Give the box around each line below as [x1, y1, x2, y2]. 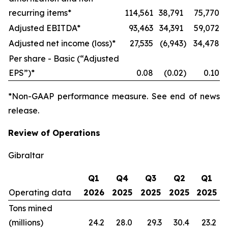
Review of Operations [8, 128, 100, 138]
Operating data [9, 187, 71, 197]
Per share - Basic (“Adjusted [9, 53, 119, 64]
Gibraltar [8, 150, 44, 160]
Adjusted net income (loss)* [9, 38, 116, 48]
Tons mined [9, 203, 52, 213]
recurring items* [9, 8, 71, 18]
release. [8, 105, 39, 116]
